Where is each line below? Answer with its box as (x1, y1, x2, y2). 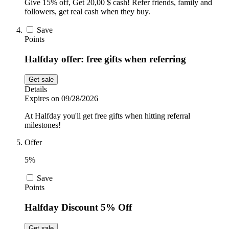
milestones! (25, 121, 61, 130)
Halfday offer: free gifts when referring (25, 53, 186, 64)
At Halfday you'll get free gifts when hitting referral (25, 111, 190, 121)
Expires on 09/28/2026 (25, 94, 98, 103)
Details (25, 85, 47, 94)
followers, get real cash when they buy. (25, 7, 150, 16)
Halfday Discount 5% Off (25, 202, 132, 213)
